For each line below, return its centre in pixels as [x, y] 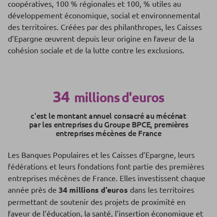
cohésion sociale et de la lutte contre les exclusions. [96, 50]
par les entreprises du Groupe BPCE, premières [108, 124]
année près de [33, 189]
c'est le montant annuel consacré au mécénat [108, 115]
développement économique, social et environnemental [104, 15]
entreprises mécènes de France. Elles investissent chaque [107, 178]
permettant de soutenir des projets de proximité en [97, 201]
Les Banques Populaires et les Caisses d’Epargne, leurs [101, 154]
